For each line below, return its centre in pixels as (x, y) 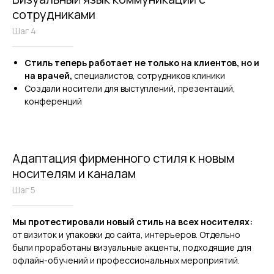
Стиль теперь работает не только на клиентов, (132, 62)
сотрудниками (54, 14)
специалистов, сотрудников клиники (149, 75)
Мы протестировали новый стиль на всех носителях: (132, 221)
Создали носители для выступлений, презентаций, (130, 88)
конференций (53, 101)
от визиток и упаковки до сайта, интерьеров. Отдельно (126, 234)
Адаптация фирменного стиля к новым (123, 158)
